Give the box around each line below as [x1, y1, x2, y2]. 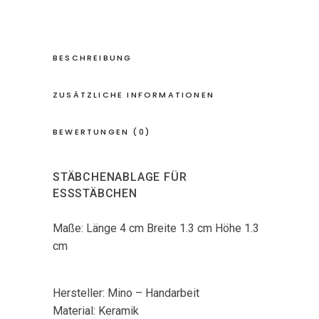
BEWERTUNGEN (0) [53, 126, 150, 138]
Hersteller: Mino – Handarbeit [53, 286, 199, 300]
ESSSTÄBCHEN [53, 187, 137, 201]
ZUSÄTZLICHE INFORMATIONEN [53, 89, 215, 101]
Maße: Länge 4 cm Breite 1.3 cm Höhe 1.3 [53, 221, 259, 236]
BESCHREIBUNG [53, 52, 132, 64]
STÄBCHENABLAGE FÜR [53, 170, 187, 184]
